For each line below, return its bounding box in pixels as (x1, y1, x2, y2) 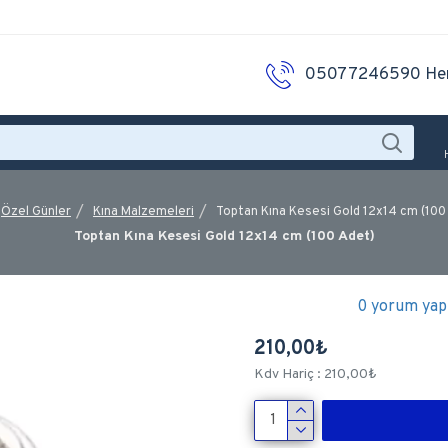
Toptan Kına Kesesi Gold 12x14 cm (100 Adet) (73, 228, 375, 245)
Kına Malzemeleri (93, 203, 194, 220)
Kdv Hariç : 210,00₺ (254, 366, 377, 383)
